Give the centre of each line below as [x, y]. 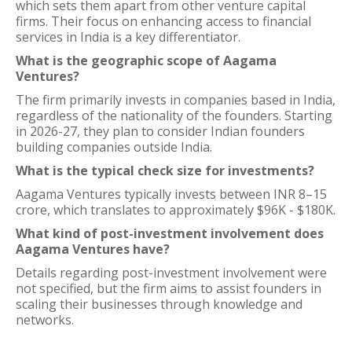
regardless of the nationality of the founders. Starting [174, 115]
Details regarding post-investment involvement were [171, 273]
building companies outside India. [114, 147]
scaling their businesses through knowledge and [159, 304]
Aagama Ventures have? [93, 249]
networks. [45, 320]
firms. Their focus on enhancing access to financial [163, 21]
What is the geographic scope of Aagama [146, 60]
